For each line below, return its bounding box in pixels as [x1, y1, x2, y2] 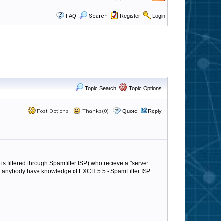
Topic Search [83, 85, 116, 91]
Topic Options [127, 85, 162, 91]
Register [120, 13, 140, 19]
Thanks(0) [81, 108, 109, 114]
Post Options [36, 108, 69, 114]
